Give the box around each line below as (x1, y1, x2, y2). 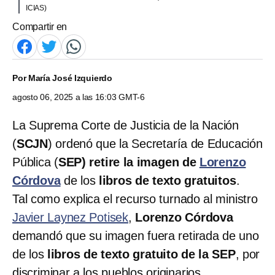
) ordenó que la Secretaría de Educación (48, 136, 263, 150)
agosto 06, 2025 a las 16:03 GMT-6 (12, 91, 145, 102)
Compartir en (12, 21, 68, 32)
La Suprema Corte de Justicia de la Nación (12, 118, 239, 132)
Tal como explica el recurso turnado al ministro (12, 192, 258, 206)
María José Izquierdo (28, 72, 113, 83)
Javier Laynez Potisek (12, 210, 129, 224)
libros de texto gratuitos (98, 173, 236, 187)
